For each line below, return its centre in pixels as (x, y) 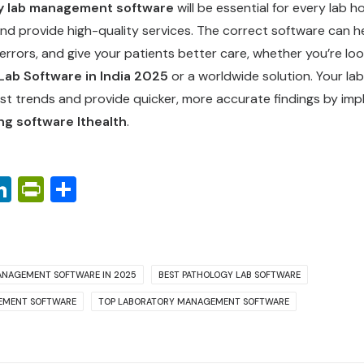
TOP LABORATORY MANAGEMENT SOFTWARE (194, 301)
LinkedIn (60, 189)
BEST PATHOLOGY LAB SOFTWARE (230, 275)
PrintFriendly (119, 189)
